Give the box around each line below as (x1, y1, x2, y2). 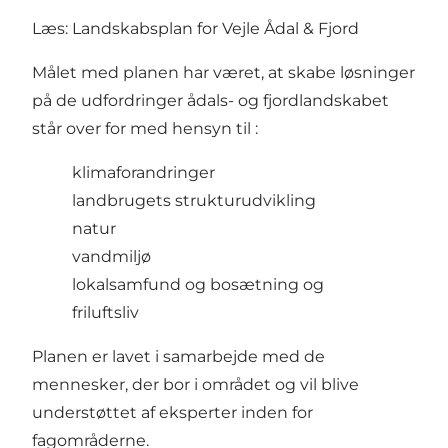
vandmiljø (72, 247, 151, 267)
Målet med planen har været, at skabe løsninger (32, 63, 415, 83)
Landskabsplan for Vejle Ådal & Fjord (72, 19, 359, 39)
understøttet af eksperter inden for (32, 403, 313, 423)
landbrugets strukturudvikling (72, 191, 316, 211)
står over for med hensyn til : (32, 119, 258, 139)
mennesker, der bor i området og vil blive (32, 375, 359, 395)
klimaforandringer (72, 163, 215, 183)
